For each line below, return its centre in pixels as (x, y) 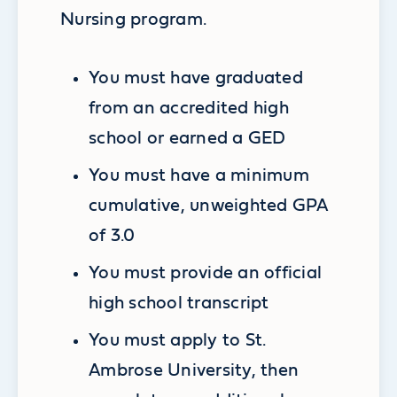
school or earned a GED (187, 139)
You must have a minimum (199, 176)
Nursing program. (134, 20)
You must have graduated (196, 78)
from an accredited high (189, 109)
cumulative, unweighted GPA (208, 206)
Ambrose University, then (194, 371)
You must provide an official (206, 273)
